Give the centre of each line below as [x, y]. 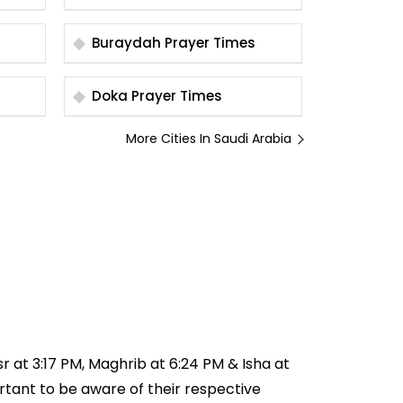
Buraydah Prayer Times [210, 43]
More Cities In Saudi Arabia [209, 139]
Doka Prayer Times [177, 96]
